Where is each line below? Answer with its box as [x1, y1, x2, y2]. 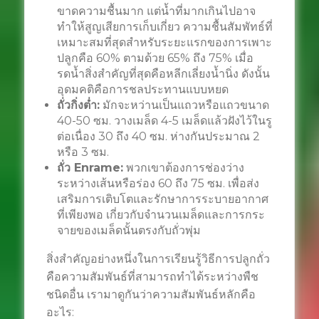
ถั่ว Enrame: [56, 161, 123, 174]
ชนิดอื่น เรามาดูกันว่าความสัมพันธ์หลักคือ [46, 288, 256, 301]
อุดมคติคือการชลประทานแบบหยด [56, 83, 229, 96]
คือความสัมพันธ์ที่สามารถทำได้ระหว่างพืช [46, 270, 258, 283]
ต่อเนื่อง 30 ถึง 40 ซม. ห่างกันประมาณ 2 [56, 130, 260, 143]
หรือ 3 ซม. [56, 145, 109, 159]
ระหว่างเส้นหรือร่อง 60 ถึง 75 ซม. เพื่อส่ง [56, 177, 259, 190]
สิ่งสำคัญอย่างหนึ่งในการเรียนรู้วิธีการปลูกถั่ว [46, 252, 270, 266]
